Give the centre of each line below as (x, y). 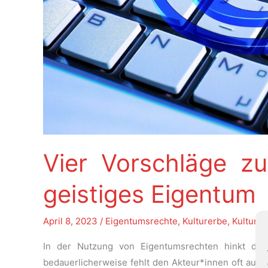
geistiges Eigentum (150, 194)
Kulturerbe (205, 221)
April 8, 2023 (71, 221)
